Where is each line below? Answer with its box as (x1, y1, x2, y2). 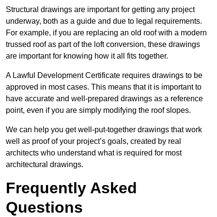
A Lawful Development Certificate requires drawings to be (6, 71, 202, 80)
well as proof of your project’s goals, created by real (6, 137, 181, 146)
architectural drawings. (6, 160, 83, 169)
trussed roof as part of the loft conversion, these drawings (6, 40, 200, 49)
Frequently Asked (6, 179, 137, 197)
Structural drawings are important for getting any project (6, 5, 195, 14)
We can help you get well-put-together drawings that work (6, 125, 202, 134)
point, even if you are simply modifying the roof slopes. (6, 106, 191, 115)
